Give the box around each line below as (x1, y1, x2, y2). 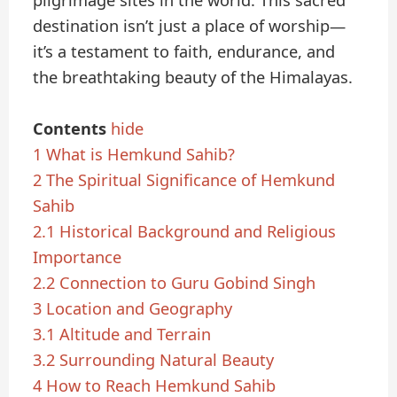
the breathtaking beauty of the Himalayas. (33, 66, 354, 89)
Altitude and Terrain (59, 323, 212, 346)
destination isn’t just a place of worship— (33, 15, 346, 37)
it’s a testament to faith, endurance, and (33, 41, 336, 63)
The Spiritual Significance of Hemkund (46, 169, 336, 191)
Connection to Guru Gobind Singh (59, 272, 316, 294)
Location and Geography (46, 298, 233, 320)
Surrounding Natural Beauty (59, 349, 275, 371)
